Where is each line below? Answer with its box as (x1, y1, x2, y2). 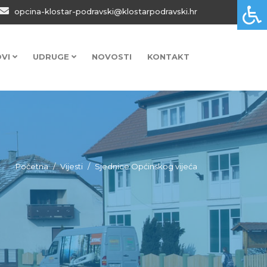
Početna (15, 162, 48, 171)
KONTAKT (147, 52, 190, 61)
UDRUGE (33, 52, 72, 61)
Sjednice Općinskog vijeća (95, 162, 197, 171)
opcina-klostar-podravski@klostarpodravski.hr (12, 7, 197, 16)
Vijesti (60, 162, 83, 171)
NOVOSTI (92, 52, 132, 61)
